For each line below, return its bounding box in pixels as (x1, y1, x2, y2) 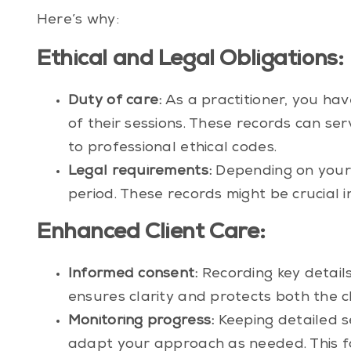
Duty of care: (67, 94, 162, 109)
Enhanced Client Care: (36, 223, 266, 245)
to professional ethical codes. (67, 141, 277, 156)
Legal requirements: (67, 165, 212, 179)
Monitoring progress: (67, 314, 215, 329)
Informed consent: (67, 267, 198, 282)
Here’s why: (36, 13, 119, 28)
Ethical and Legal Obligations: (36, 49, 344, 72)
